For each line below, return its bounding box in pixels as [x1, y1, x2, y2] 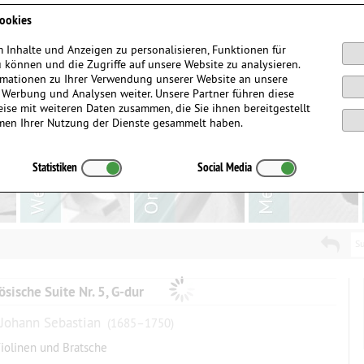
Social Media [197, 159, 252, 175]
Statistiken [32, 159, 78, 175]
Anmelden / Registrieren [207, 4, 336, 19]
